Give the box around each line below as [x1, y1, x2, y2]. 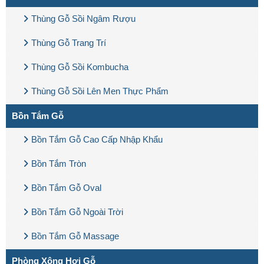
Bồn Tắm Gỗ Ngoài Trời [31, 206, 123, 217]
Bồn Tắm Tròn [31, 158, 86, 169]
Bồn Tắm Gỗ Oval [31, 182, 101, 193]
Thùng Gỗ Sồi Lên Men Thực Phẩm [31, 85, 169, 96]
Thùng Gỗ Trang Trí [31, 37, 106, 48]
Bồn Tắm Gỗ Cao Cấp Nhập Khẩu [31, 134, 163, 144]
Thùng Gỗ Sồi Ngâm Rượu [31, 13, 136, 24]
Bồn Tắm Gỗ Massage [31, 230, 119, 241]
